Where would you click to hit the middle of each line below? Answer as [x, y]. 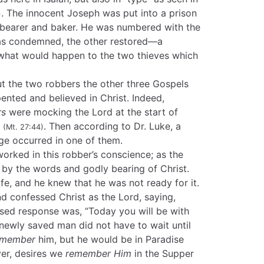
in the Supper [163, 253]
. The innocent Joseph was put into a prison [99, 13]
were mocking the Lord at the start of [92, 112]
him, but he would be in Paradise [110, 239]
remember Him [98, 253]
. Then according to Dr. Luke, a [112, 126]
